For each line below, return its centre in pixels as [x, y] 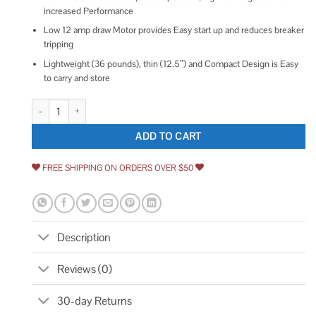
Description [84, 237]
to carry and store [77, 78]
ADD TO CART [169, 136]
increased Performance [88, 11]
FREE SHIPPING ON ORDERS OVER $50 [118, 168]
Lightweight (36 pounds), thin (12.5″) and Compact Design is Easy [171, 64]
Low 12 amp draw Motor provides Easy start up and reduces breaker [174, 30]
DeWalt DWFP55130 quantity [89, 104]
